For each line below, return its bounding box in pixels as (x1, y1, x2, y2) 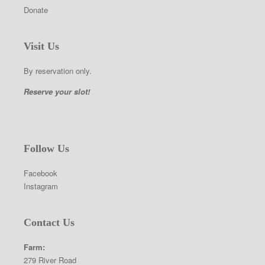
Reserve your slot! (24, 86, 90, 97)
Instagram (24, 180, 58, 192)
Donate (24, 4, 48, 15)
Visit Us (24, 40, 59, 52)
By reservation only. (24, 65, 92, 76)
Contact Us (24, 216, 75, 228)
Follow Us (24, 143, 69, 154)
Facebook (24, 167, 57, 179)
